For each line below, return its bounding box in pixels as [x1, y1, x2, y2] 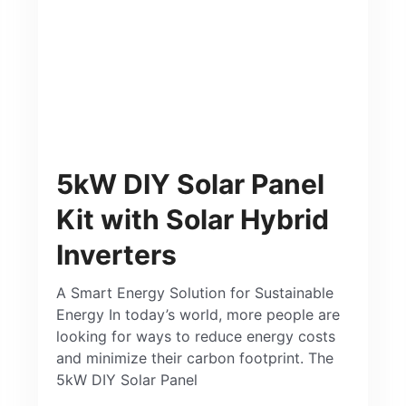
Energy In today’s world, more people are [56, 304, 341, 324]
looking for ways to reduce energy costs [56, 326, 336, 345]
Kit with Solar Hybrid [56, 202, 330, 236]
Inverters [56, 237, 178, 271]
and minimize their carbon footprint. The [56, 348, 334, 367]
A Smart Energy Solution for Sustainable [56, 283, 334, 302]
